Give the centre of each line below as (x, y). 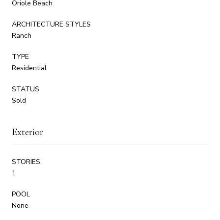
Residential (29, 68)
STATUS (26, 89)
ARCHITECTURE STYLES (51, 24)
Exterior (27, 132)
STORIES (26, 162)
